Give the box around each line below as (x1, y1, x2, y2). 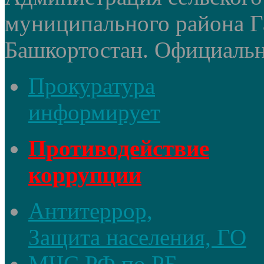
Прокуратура (28, 73, 155, 99)
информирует (28, 100, 160, 126)
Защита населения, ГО (28, 225, 246, 250)
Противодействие (28, 136, 209, 161)
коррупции (28, 162, 141, 188)
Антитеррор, (28, 198, 153, 224)
